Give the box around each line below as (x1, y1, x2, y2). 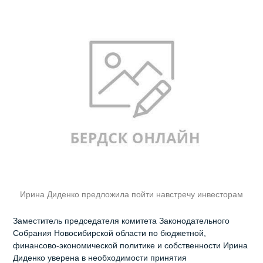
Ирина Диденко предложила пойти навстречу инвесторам (20, 190, 243, 200)
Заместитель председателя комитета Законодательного (13, 216, 230, 226)
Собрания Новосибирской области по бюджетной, (13, 228, 207, 238)
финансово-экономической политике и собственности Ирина (13, 241, 248, 251)
